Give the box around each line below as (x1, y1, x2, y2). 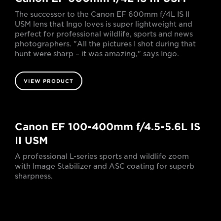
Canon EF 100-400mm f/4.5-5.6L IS (15, 121, 200, 133)
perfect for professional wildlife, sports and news (15, 30, 193, 38)
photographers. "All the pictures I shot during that (15, 40, 196, 48)
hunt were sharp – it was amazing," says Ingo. (15, 50, 179, 58)
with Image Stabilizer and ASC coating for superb (15, 162, 194, 171)
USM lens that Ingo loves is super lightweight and (15, 20, 192, 29)
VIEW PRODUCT (24, 78, 74, 84)
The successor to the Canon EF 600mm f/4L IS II (15, 10, 189, 19)
